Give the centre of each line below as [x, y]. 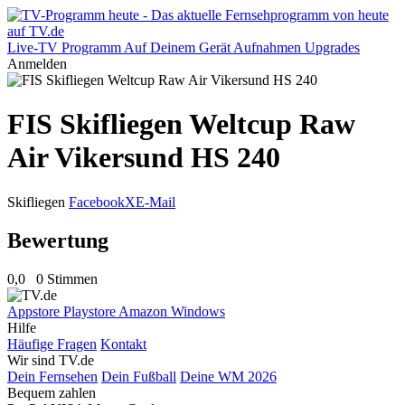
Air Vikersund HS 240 [144, 158]
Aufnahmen [267, 47]
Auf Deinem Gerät [177, 47]
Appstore [35, 311]
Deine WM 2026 [228, 376]
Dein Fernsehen [52, 376]
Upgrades [332, 47]
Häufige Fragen [52, 344]
